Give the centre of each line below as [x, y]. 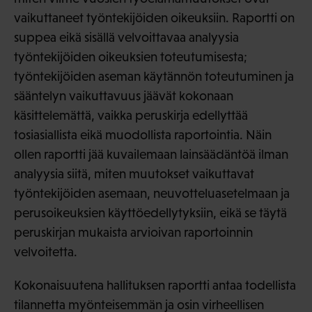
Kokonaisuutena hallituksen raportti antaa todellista [155, 286]
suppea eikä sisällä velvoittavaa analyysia [126, 38]
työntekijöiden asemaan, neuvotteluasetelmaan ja [152, 194]
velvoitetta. [46, 252]
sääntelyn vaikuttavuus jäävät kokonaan [124, 96]
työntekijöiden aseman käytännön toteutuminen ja [154, 77]
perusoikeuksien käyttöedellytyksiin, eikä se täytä [150, 213]
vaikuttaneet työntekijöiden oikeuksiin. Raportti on [154, 18]
